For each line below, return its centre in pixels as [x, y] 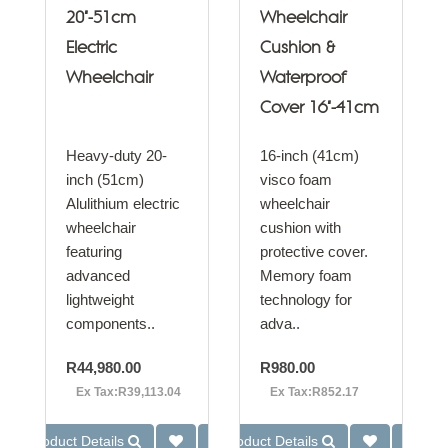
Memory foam [306, 275]
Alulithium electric [123, 203]
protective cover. [314, 251]
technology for [306, 299]
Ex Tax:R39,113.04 [128, 392]
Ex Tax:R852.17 [314, 392]
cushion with [300, 227]
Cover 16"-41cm [319, 108]
